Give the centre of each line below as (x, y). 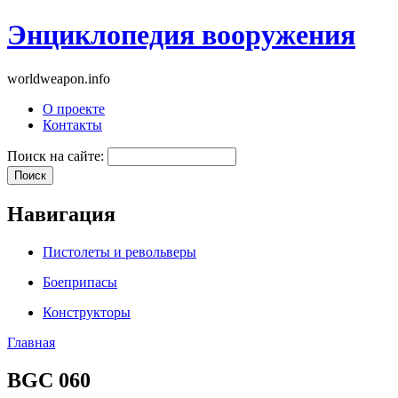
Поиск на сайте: (57, 155)
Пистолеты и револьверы (119, 251)
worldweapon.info (59, 78)
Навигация (61, 214)
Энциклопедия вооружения (181, 35)
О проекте (74, 108)
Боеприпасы (80, 282)
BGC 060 (49, 380)
